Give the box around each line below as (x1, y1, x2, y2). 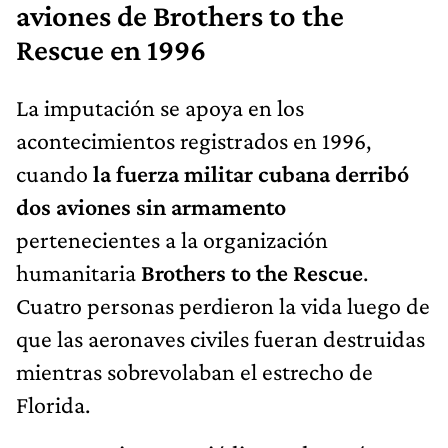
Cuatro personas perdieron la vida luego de (16, 292, 430, 320)
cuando (16, 160, 88, 188)
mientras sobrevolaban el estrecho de (16, 358, 373, 386)
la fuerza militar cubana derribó (88, 160, 409, 188)
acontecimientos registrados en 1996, (16, 127, 371, 155)
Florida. (16, 391, 90, 419)
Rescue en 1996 (16, 33, 206, 68)
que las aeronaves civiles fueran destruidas (16, 325, 425, 353)
